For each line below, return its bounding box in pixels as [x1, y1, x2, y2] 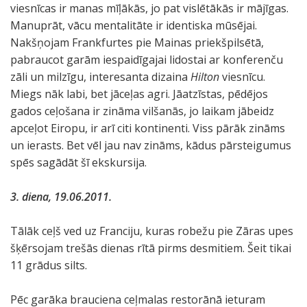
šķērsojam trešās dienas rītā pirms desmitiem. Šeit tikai [10, 241, 291, 256]
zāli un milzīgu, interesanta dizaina [10, 69, 191, 84]
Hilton [191, 69, 219, 84]
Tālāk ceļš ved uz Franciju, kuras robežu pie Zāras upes [10, 223, 293, 238]
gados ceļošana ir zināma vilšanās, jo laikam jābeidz [10, 103, 274, 119]
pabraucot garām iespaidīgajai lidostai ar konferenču [10, 52, 283, 67]
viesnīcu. [219, 69, 265, 84]
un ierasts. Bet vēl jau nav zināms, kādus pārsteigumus [10, 138, 291, 153]
